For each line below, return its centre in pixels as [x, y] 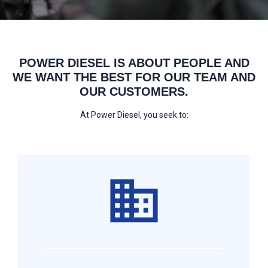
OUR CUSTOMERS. [134, 92]
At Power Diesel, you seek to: [134, 115]
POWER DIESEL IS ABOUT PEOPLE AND [134, 63]
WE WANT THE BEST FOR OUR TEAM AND [134, 77]
